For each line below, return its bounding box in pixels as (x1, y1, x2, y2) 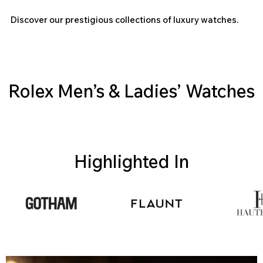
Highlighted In (74, 150, 189, 173)
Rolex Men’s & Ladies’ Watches (8, 80, 255, 103)
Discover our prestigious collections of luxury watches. (10, 14, 238, 26)
